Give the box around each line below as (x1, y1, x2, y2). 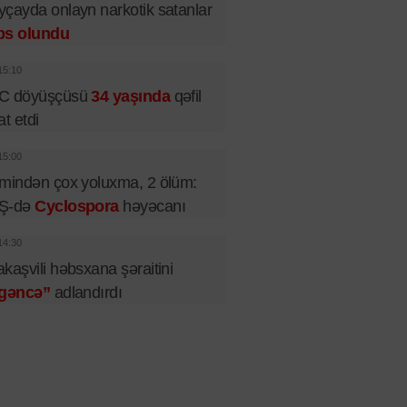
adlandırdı (50, 283, 123, 302)
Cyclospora (35, 197, 119, 215)
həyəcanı (118, 197, 185, 215)
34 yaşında (91, 87, 171, 105)
